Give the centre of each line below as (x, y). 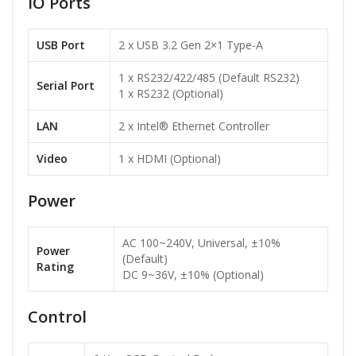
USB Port (61, 45)
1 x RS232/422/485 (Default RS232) (209, 78)
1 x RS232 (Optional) (171, 94)
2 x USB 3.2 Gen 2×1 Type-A (191, 45)
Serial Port (66, 86)
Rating (55, 267)
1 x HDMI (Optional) (170, 159)
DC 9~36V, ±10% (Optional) (193, 275)
